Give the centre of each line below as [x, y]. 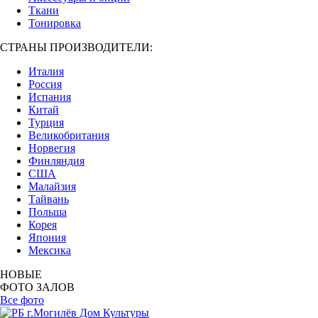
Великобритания [69, 135]
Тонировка [55, 23]
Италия [46, 71]
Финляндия [56, 161]
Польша [48, 212]
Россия [45, 84]
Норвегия [52, 148]
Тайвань [49, 199]
